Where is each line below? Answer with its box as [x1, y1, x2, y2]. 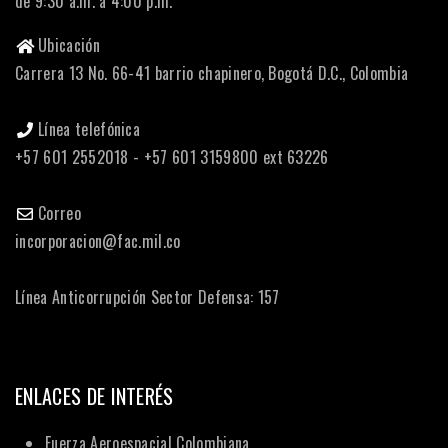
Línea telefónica [38, 117, 141, 142]
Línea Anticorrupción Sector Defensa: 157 [15, 285, 280, 310]
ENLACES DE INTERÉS [15, 381, 174, 412]
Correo [38, 201, 81, 226]
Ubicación [38, 33, 100, 58]
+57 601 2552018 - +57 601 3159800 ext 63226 [15, 145, 329, 170]
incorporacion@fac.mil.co [15, 229, 181, 254]
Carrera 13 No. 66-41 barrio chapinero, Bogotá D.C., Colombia [15, 61, 409, 86]
